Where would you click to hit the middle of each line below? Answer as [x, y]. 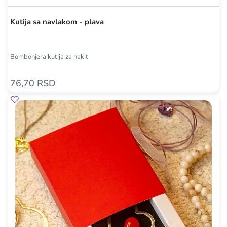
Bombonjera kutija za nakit [49, 57]
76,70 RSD [33, 83]
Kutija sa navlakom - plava [57, 22]
